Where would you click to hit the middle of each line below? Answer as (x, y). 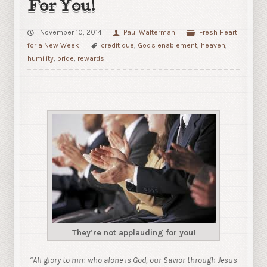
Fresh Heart (218, 32)
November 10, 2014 (71, 32)
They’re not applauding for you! (133, 232)
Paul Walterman (149, 32)
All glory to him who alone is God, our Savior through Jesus (135, 260)
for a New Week (54, 45)
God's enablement (168, 45)
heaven (213, 45)
